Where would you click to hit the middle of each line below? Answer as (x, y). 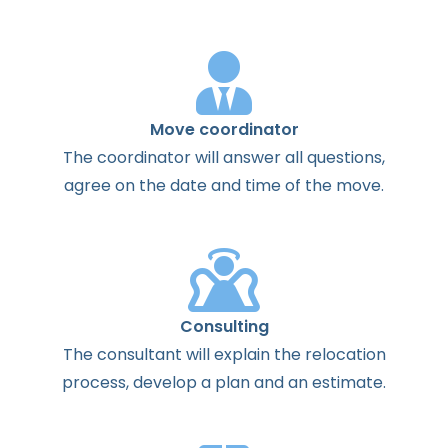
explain (241, 354)
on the (140, 185)
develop (165, 382)
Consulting (224, 326)
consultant (139, 354)
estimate (347, 382)
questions (344, 157)
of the (308, 185)
